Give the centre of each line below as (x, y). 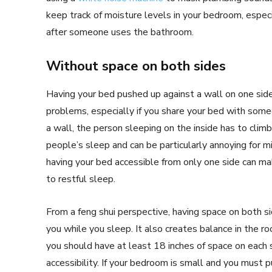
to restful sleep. (81, 179)
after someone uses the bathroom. (120, 32)
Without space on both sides (136, 66)
